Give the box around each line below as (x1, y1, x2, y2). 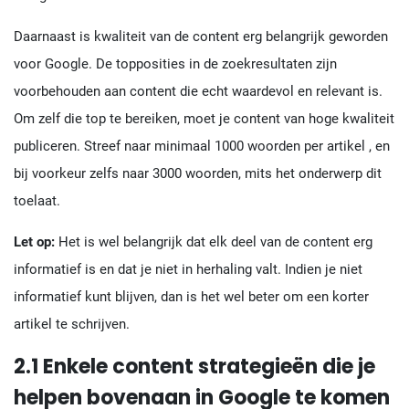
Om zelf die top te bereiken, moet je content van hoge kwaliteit (14, 110, 394, 128)
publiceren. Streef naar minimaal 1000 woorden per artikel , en (14, 138, 390, 155)
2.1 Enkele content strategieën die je (14, 352, 375, 382)
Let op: (14, 234, 55, 251)
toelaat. (14, 193, 60, 210)
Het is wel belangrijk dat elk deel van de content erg (55, 234, 372, 251)
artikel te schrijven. (14, 316, 130, 333)
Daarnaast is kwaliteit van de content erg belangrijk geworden (14, 28, 388, 46)
